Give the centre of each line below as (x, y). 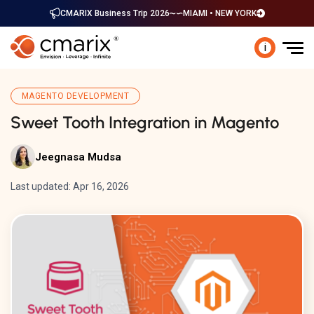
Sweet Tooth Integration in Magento (145, 122)
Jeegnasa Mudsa (78, 157)
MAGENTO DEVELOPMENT (76, 96)
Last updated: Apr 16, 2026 (70, 186)
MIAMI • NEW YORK (219, 13)
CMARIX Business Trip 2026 (115, 13)
